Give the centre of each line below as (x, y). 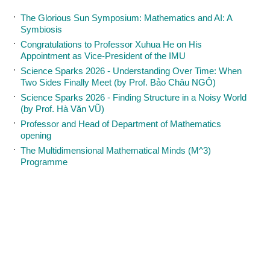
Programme (44, 162)
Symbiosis (41, 29)
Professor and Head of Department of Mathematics (121, 124)
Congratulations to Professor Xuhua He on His (111, 44)
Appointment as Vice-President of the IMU (103, 56)
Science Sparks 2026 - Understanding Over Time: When (131, 71)
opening (36, 135)
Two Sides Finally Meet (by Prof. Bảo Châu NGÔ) (118, 82)
